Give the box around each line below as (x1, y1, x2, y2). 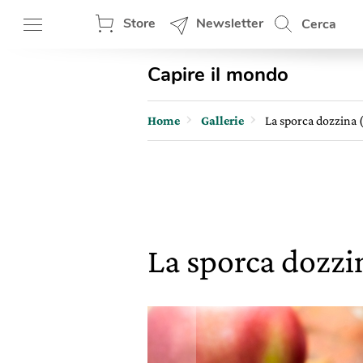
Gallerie (201, 113, 244, 127)
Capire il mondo (147, 62, 288, 88)
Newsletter (196, 15, 263, 32)
